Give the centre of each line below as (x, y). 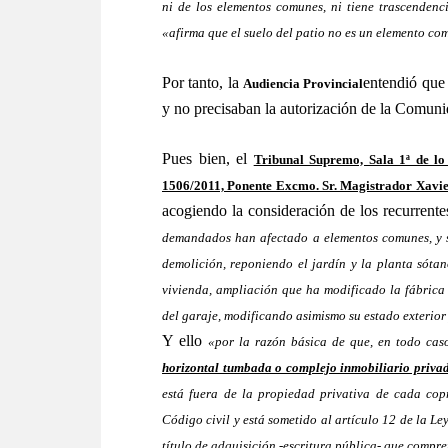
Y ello (185, 340)
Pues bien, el (208, 158)
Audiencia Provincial (303, 83)
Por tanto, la (203, 82)
